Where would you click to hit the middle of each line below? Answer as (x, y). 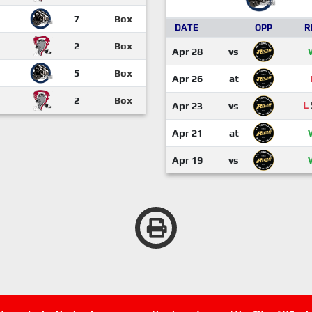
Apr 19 (187, 160)
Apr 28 (187, 52)
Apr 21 (187, 133)
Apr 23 (187, 106)
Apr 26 (187, 79)
